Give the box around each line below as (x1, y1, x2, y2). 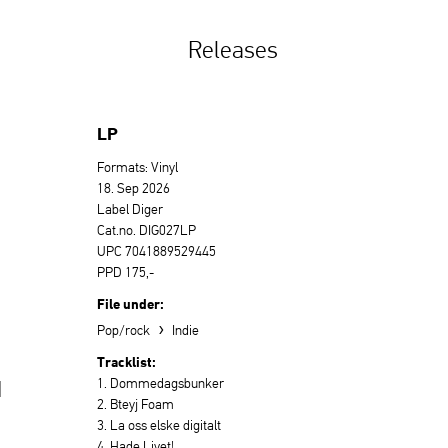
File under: (97, 295, 164, 312)
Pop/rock (97, 322, 153, 338)
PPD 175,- (97, 264, 154, 280)
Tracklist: (97, 353, 156, 370)
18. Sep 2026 (97, 180, 170, 196)
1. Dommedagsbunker (97, 375, 224, 391)
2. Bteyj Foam (97, 396, 174, 412)
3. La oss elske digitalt (97, 417, 221, 433)
